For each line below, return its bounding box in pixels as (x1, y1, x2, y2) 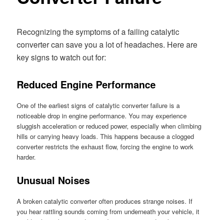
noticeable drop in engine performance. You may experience (17, 110, 187, 120)
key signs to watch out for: (17, 51, 107, 63)
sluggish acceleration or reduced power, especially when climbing (17, 121, 202, 131)
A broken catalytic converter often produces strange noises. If (17, 196, 193, 206)
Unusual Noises (17, 172, 90, 187)
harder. (17, 152, 36, 162)
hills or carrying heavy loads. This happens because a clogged (17, 131, 194, 141)
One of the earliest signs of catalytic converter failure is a (17, 100, 180, 110)
